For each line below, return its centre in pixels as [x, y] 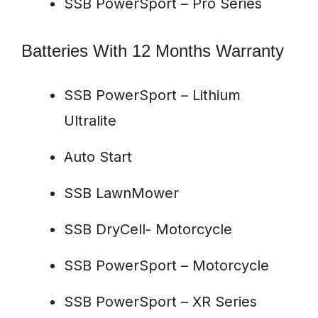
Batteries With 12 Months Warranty [153, 51]
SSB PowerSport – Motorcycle [166, 266]
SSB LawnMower [121, 193]
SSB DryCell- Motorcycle [148, 230]
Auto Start [98, 157]
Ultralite [90, 121]
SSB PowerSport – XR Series [160, 302]
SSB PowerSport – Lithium [152, 95]
